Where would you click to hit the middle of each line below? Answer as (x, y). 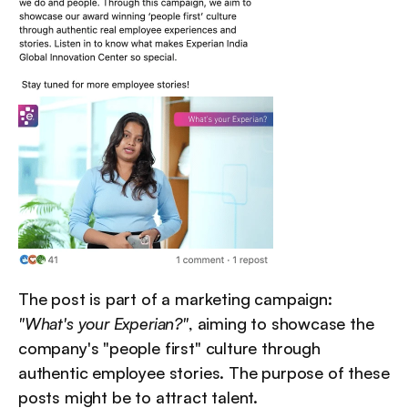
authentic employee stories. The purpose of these (204, 373)
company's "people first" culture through (169, 348)
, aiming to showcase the (281, 324)
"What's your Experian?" (103, 324)
